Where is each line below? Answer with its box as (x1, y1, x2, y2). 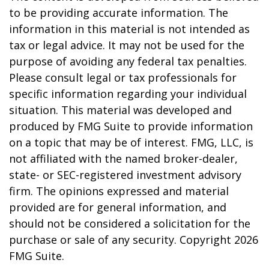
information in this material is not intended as (9, 22, 250, 36)
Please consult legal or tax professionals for (9, 70, 237, 85)
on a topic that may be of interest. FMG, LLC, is (9, 135, 253, 150)
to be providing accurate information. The (9, 5, 228, 20)
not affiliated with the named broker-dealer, (9, 151, 238, 166)
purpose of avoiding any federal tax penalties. (9, 54, 247, 68)
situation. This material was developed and (9, 103, 232, 117)
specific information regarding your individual (9, 86, 247, 101)
